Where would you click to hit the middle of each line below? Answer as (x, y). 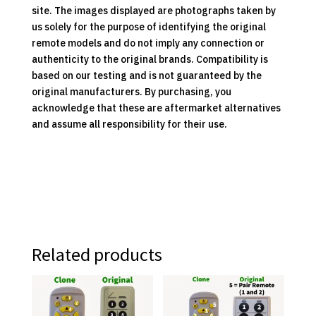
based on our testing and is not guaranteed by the (146, 76)
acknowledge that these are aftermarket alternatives (156, 108)
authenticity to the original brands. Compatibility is (150, 60)
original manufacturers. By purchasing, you (131, 92)
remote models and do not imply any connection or (148, 43)
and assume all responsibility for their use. (129, 124)
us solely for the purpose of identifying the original (148, 27)
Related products (97, 255)
